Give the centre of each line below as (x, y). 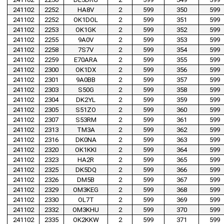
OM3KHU (86, 210)
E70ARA (86, 60)
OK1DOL (86, 20)
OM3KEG (86, 190)
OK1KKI (86, 150)
